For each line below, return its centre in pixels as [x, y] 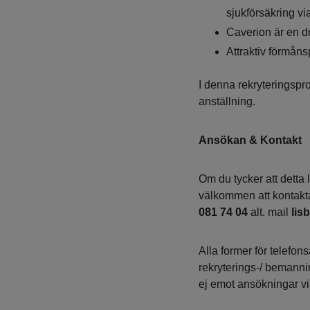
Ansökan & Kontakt [250, 140]
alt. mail [269, 212]
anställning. [227, 102]
